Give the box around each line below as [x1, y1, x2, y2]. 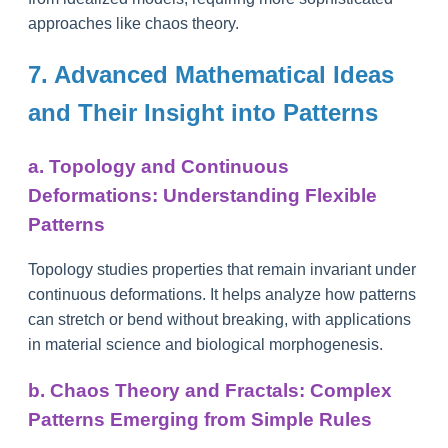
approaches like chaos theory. [28, 14, 239, 32]
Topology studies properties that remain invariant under [28, 261, 416, 279]
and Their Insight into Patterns [28, 98, 378, 126]
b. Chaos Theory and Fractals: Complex [28, 380, 392, 401]
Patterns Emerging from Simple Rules [28, 409, 372, 430]
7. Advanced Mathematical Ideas [28, 60, 394, 88]
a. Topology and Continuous [28, 155, 289, 177]
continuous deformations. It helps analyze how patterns [28, 286, 416, 304]
